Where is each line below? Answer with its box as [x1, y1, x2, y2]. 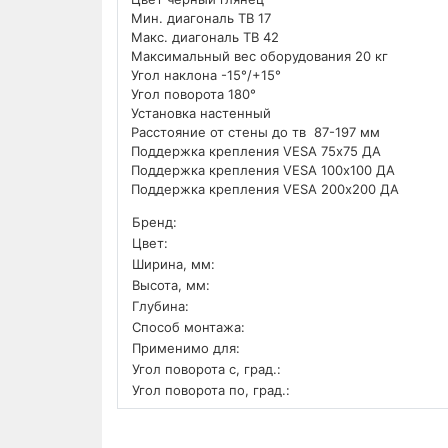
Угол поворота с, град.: [132, 361, 281, 378]
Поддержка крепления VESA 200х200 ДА [131, 181, 399, 198]
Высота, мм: [132, 277, 210, 294]
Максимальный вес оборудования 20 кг [131, 48, 444, 65]
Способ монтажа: [132, 319, 245, 336]
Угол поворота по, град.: [132, 382, 290, 399]
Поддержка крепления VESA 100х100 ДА [131, 162, 395, 179]
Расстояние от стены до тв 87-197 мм [131, 124, 380, 141]
